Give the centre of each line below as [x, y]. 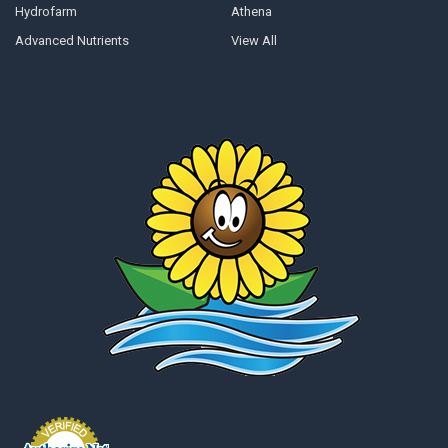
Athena [251, 12]
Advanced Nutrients [71, 41]
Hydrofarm [45, 12]
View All [253, 41]
